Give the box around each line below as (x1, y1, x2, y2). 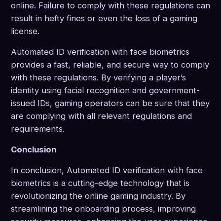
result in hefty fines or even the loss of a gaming (11, 13, 197, 24)
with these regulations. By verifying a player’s (11, 73, 186, 83)
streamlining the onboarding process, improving (11, 204, 196, 214)
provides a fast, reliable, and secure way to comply (11, 60, 209, 70)
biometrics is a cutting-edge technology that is (11, 178, 189, 188)
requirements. (11, 124, 65, 134)
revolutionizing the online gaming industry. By (11, 191, 185, 201)
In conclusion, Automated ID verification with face (11, 165, 203, 176)
